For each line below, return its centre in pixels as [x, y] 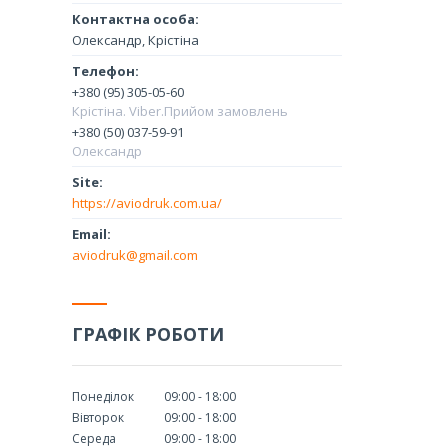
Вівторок [98, 417]
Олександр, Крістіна [135, 39]
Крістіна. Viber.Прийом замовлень [180, 110]
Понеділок [103, 396]
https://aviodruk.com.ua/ [147, 202]
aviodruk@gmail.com [135, 254]
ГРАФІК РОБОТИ [148, 333]
